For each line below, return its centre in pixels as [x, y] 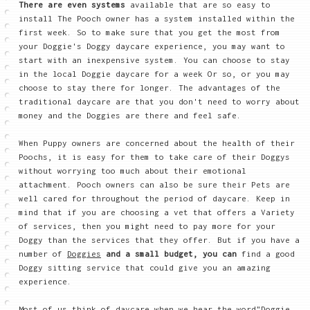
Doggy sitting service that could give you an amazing [145, 267]
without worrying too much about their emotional [133, 170]
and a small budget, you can [171, 253]
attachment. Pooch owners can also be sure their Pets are [154, 184]
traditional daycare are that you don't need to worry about [159, 101]
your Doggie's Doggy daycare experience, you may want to [152, 46]
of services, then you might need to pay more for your [147, 226]
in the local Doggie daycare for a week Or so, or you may [154, 73]
